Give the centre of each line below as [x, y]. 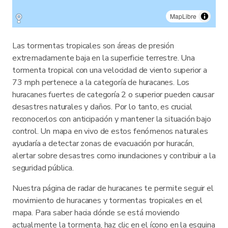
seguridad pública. [43, 168]
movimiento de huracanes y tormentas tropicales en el [107, 201]
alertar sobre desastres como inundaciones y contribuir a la [114, 156]
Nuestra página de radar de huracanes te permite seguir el [113, 188]
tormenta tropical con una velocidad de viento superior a [110, 70]
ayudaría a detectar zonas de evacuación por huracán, [103, 144]
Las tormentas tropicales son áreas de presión [93, 46]
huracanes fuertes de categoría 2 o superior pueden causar [113, 95]
